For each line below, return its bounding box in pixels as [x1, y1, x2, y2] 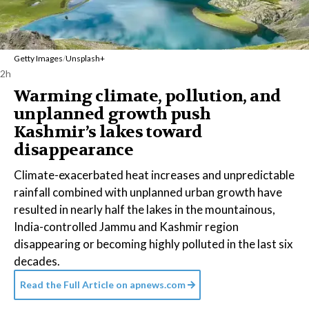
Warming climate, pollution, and [14, 86, 281, 107]
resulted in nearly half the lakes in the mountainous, [14, 202, 275, 217]
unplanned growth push [14, 103, 211, 125]
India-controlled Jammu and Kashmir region [14, 219, 239, 234]
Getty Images [14, 53, 63, 63]
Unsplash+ [66, 53, 105, 63]
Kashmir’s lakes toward [14, 121, 203, 143]
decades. [14, 254, 60, 268]
